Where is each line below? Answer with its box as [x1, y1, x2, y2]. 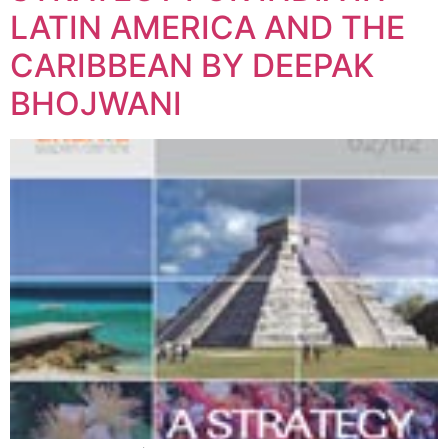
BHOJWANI [10, 84, 182, 124]
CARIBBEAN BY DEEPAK [10, 46, 374, 86]
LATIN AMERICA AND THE [10, 8, 405, 48]
